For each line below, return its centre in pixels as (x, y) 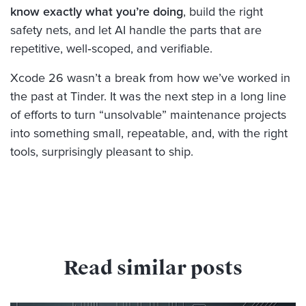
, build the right (223, 12)
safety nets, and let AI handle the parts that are (136, 30)
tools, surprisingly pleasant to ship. (102, 152)
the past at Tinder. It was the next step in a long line (148, 97)
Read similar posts (153, 268)
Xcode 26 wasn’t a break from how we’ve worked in (150, 78)
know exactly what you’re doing (97, 12)
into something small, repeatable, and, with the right (149, 134)
